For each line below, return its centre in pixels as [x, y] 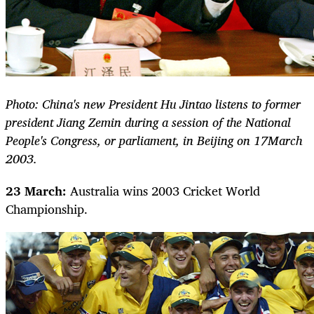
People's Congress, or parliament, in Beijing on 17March [154, 140]
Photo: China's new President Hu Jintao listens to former [153, 103]
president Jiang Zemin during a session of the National [148, 122]
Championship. [47, 209]
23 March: [38, 191]
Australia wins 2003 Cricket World [165, 191]
